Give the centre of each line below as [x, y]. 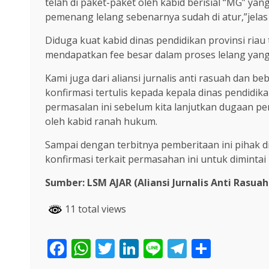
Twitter [147, 249]
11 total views [94, 209]
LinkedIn [177, 249]
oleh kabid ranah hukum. [101, 122]
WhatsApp [137, 249]
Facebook [109, 249]
